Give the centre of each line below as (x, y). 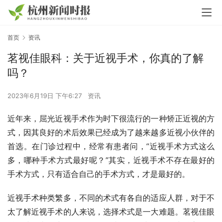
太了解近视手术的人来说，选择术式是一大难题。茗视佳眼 (111, 212)
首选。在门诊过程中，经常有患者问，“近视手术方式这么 (111, 146)
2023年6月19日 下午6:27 (46, 96)
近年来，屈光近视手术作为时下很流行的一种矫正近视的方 (111, 119)
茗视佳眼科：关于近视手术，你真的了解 (106, 58)
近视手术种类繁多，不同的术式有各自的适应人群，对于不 (111, 198)
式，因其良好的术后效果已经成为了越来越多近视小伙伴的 (111, 133)
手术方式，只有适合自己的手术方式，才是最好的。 (99, 174)
